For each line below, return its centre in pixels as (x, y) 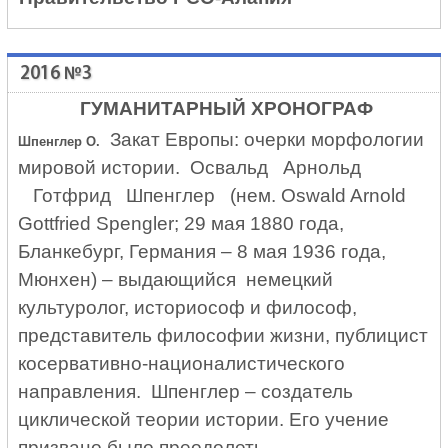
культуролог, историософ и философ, (188, 307)
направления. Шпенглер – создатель (188, 391)
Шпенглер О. (59, 141)
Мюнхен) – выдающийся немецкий (176, 279)
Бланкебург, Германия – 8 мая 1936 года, (202, 251)
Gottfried (55, 223)
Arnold (378, 195)
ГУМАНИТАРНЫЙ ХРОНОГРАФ (226, 109)
